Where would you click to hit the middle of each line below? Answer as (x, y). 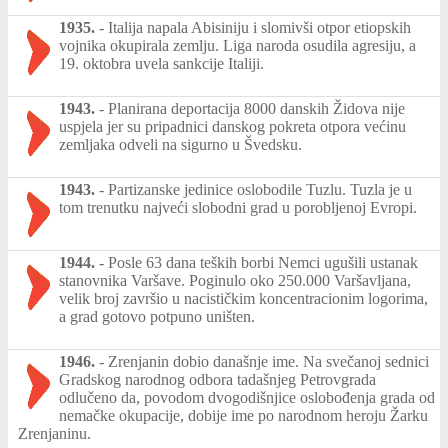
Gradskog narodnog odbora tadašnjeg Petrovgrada (217, 379)
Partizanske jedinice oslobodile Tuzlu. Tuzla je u (260, 189)
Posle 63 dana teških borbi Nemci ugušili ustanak (263, 262)
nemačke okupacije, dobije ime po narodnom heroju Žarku (243, 415)
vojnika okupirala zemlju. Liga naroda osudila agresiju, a (237, 45)
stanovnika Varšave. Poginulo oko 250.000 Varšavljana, (235, 280)
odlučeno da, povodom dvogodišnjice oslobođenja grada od (247, 397)
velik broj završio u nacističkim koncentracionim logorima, (243, 298)
